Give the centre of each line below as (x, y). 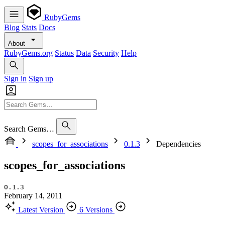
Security (106, 53)
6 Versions (96, 209)
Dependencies (179, 144)
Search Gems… (29, 129)
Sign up (41, 79)
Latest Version (41, 209)
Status (64, 53)
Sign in (15, 79)
